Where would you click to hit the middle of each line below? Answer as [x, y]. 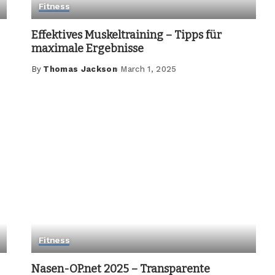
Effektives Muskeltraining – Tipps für [126, 35]
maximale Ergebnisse [87, 49]
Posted [47, 75]
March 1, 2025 [149, 69]
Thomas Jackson [80, 69]
